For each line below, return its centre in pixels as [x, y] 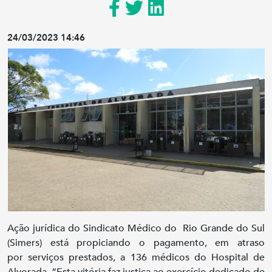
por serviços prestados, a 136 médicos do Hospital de [136, 257]
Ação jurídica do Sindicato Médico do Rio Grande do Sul [136, 228]
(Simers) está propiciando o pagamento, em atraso [136, 243]
